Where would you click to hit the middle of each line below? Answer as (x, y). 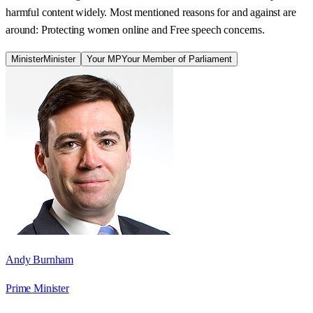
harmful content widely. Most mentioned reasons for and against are (151, 12)
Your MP (104, 59)
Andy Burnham (40, 259)
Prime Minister (37, 288)
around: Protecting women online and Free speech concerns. (135, 29)
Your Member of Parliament (177, 59)
